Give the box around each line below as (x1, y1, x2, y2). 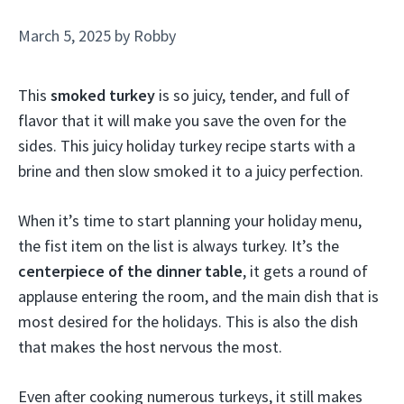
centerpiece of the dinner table (18, 261, 243, 281)
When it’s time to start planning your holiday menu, (18, 210, 362, 231)
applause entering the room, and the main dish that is (18, 286, 379, 307)
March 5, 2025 (18, 25, 111, 46)
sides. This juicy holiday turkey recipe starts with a (18, 135, 355, 156)
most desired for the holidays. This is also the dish (18, 311, 358, 332)
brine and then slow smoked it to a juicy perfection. (18, 161, 363, 181)
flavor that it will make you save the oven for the (18, 110, 346, 131)
